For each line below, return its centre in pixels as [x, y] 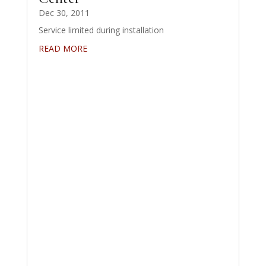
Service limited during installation [101, 30]
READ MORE [63, 49]
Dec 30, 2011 [64, 13]
